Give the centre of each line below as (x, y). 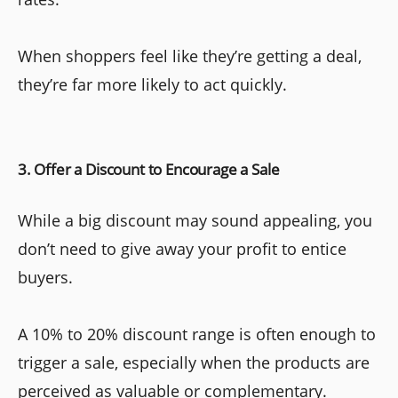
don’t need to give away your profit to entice (182, 248)
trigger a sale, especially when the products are (194, 362)
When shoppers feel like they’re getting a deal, (190, 56)
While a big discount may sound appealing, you (195, 220)
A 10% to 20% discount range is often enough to (197, 334)
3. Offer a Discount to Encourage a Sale (149, 169)
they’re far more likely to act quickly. (152, 84)
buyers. (45, 277)
